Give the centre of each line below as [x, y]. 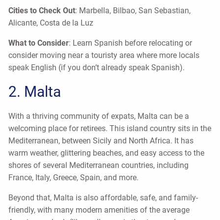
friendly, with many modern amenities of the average [99, 210]
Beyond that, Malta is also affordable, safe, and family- [103, 197]
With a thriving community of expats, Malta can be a [99, 116]
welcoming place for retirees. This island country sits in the [110, 128]
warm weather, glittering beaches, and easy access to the [107, 153]
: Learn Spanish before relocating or [131, 43]
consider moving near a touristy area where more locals [104, 55]
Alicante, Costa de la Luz [51, 23]
